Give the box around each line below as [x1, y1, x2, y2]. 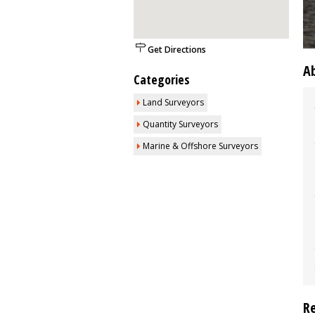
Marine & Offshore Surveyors [143, 140, 258, 152]
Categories [134, 71, 190, 88]
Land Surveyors [143, 96, 204, 108]
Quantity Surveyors [143, 118, 218, 130]
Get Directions [148, 44, 206, 56]
